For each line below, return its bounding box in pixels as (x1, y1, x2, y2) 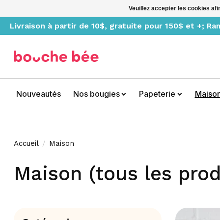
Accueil (14, 138, 39, 148)
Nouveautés (16, 89, 61, 99)
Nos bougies (73, 89, 120, 99)
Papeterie (139, 89, 176, 99)
